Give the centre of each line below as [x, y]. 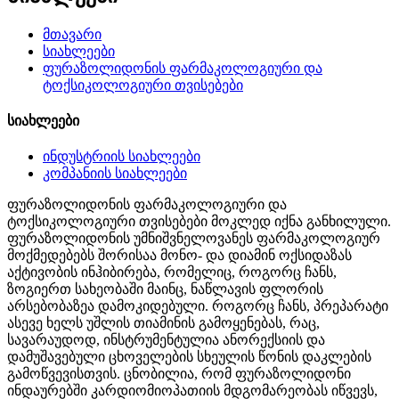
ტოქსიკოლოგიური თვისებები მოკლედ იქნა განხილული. [199, 222]
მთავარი [72, 34]
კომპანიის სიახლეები [115, 174]
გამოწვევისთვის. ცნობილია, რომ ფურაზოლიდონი [179, 374]
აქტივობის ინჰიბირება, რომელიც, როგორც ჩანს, [172, 273]
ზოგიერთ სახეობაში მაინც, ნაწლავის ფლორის [165, 289]
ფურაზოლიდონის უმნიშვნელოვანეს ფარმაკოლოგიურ [194, 239]
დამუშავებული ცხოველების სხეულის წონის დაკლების [189, 357]
